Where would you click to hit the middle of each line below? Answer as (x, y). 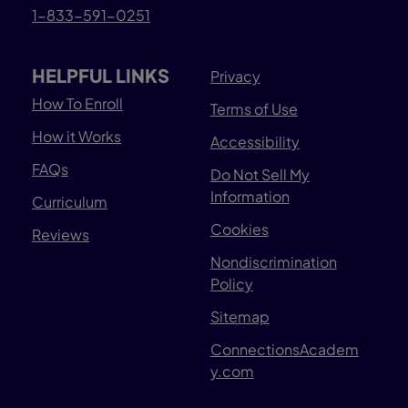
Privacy (235, 76)
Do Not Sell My (260, 175)
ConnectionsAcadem (284, 350)
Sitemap (240, 317)
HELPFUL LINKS (101, 76)
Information (250, 197)
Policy (231, 284)
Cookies (239, 229)
